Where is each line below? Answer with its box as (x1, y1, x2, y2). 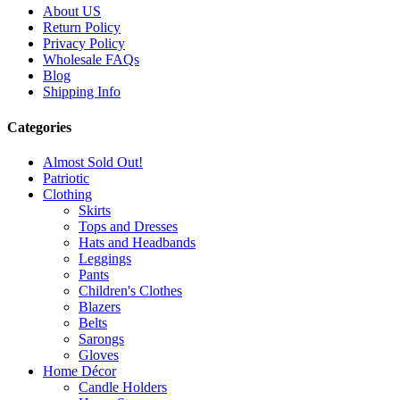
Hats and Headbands (79, 234, 196, 250)
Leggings (79, 250, 131, 266)
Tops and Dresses (79, 218, 178, 234)
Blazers (79, 298, 121, 314)
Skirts (79, 202, 111, 218)
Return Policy (43, 20, 121, 36)
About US (43, 4, 101, 20)
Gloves (79, 346, 119, 362)
